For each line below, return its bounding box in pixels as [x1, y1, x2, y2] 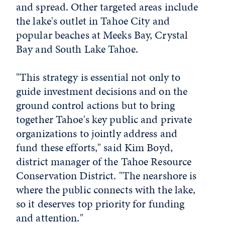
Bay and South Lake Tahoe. [16, 41, 138, 57]
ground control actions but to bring [16, 97, 175, 113]
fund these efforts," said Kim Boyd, [16, 140, 173, 155]
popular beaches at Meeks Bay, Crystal [16, 27, 188, 43]
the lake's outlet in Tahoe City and [16, 13, 170, 29]
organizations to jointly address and [16, 126, 178, 141]
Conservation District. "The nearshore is [16, 168, 197, 183]
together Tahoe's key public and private [16, 111, 192, 127]
